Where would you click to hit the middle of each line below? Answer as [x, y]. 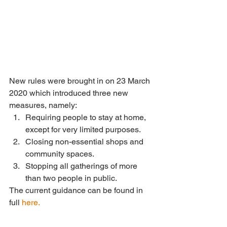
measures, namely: [44, 105]
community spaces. [62, 154]
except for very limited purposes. [85, 130]
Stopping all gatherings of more [82, 166]
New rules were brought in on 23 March [81, 81]
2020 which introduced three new [70, 93]
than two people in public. [72, 178]
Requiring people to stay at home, [87, 118]
